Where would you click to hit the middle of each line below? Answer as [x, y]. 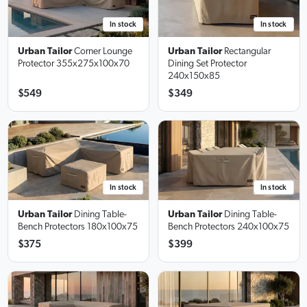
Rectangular [247, 51]
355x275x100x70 [93, 63]
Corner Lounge [103, 51]
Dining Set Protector [207, 63]
